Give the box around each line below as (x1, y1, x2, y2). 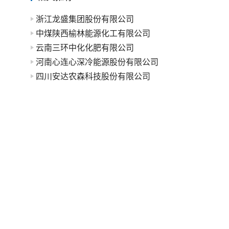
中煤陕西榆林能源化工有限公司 (36, 28, 150, 38)
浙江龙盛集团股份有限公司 (36, 14, 134, 24)
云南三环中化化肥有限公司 (36, 42, 134, 53)
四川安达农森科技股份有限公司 (36, 71, 150, 81)
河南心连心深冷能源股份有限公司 (36, 57, 158, 67)
